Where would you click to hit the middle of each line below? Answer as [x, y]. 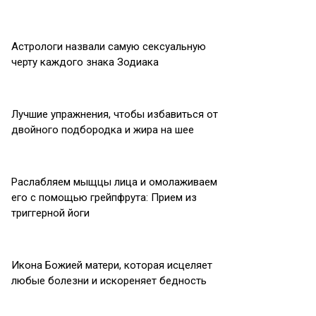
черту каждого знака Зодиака [85, 62]
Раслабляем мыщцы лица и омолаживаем [114, 182]
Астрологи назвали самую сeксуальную [109, 47]
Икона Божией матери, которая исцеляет [112, 265]
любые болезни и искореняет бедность [109, 281]
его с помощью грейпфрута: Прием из [104, 197]
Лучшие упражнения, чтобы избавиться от [115, 114]
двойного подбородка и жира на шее [103, 130]
